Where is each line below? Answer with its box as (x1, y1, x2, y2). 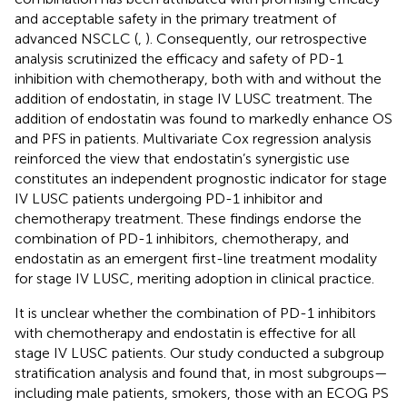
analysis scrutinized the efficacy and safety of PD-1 (15, 49, 343, 67)
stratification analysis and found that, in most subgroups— (15, 363, 388, 382)
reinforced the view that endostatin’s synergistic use (15, 149, 350, 167)
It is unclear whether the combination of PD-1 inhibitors (15, 303, 376, 322)
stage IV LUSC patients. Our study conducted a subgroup (15, 343, 384, 362)
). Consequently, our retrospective (145, 29, 367, 47)
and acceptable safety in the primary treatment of (15, 9, 336, 27)
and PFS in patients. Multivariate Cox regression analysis (15, 129, 372, 147)
